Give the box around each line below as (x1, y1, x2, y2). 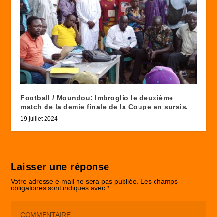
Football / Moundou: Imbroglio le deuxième (20, 93, 173, 102)
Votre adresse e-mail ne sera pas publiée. (11, 177, 139, 185)
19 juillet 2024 (20, 115, 58, 122)
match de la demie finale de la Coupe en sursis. (20, 102, 188, 110)
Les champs (140, 177, 178, 185)
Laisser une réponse (11, 161, 109, 172)
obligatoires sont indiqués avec (11, 184, 108, 192)
